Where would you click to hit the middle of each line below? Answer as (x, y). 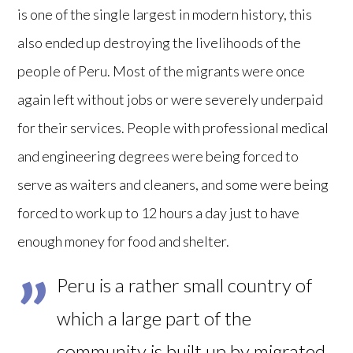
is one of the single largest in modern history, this (165, 14)
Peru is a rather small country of (185, 284)
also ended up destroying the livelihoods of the (160, 42)
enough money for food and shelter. (124, 241)
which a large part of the (154, 318)
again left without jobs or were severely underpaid (171, 99)
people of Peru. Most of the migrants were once (162, 71)
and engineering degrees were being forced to (158, 156)
